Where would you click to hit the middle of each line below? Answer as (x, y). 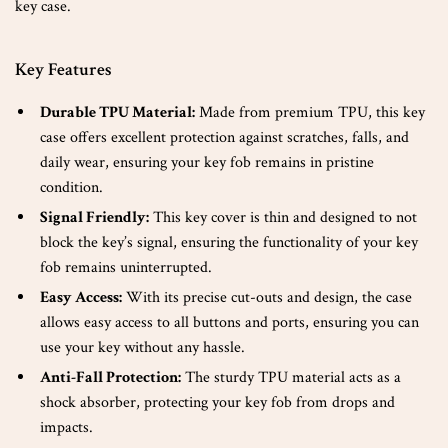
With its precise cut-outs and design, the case (267, 297)
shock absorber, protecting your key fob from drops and (217, 402)
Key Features (63, 69)
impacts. (66, 427)
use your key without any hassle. (142, 347)
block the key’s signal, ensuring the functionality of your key (229, 242)
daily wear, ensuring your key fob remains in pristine (207, 162)
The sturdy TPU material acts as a (291, 377)
